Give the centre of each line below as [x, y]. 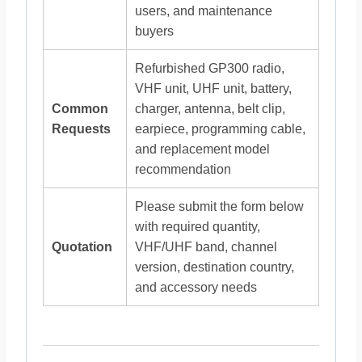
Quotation [82, 247]
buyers [154, 31]
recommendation [183, 169]
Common [80, 109]
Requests [81, 129]
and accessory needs [196, 287]
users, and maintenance [204, 11]
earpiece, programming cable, [220, 129]
